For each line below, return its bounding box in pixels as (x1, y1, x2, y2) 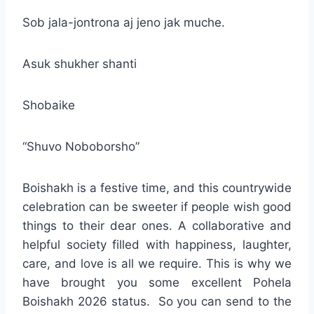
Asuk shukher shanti (22, 57, 137, 71)
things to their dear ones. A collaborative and (22, 219, 292, 233)
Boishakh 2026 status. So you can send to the (22, 294, 292, 309)
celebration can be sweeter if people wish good (22, 200, 292, 214)
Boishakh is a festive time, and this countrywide (22, 181, 292, 196)
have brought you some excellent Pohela (22, 275, 292, 290)
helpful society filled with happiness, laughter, (22, 238, 292, 252)
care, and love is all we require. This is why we (22, 257, 292, 271)
